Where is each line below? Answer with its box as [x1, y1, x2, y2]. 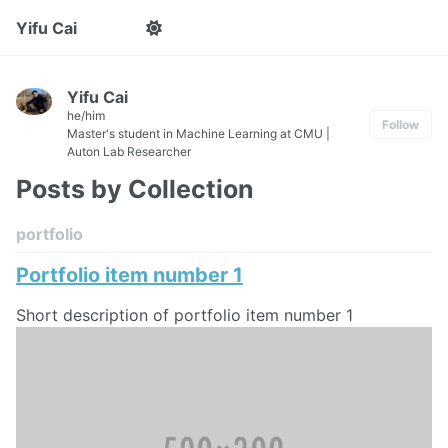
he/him [67, 108, 105, 123]
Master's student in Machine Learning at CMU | [67, 126, 330, 141]
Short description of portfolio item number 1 [16, 304, 353, 325]
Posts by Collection [16, 174, 254, 204]
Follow [382, 117, 419, 132]
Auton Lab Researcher [67, 144, 191, 159]
